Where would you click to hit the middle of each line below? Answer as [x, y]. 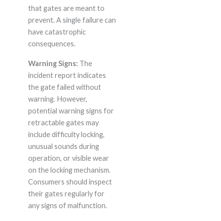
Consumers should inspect [70, 182]
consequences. [52, 44]
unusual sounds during [63, 147]
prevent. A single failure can [72, 20]
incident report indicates [67, 75]
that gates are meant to [66, 8]
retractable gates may [63, 123]
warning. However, [57, 99]
